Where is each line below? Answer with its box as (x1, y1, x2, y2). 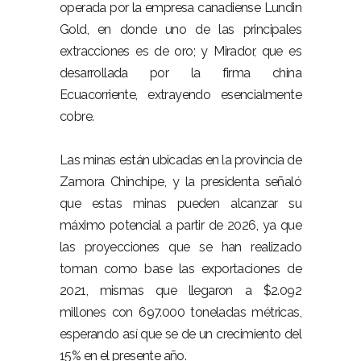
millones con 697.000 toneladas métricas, (60, 305, 301, 320)
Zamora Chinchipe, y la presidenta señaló (60, 174, 301, 189)
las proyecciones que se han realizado (60, 239, 301, 255)
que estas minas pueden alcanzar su (60, 196, 301, 211)
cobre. (60, 109, 94, 124)
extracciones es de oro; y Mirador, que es (60, 44, 301, 59)
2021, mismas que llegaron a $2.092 (60, 283, 301, 298)
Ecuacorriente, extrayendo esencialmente (60, 87, 301, 102)
